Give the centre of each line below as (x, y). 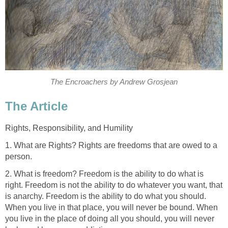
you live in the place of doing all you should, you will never (110, 218)
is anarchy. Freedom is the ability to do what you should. (106, 196)
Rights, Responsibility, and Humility (69, 128)
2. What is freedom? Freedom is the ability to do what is (104, 174)
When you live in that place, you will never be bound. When (111, 207)
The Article (36, 106)
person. (19, 156)
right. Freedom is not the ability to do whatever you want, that (114, 185)
